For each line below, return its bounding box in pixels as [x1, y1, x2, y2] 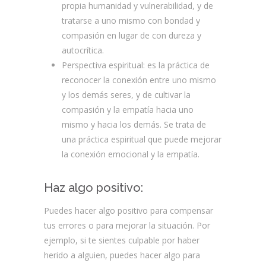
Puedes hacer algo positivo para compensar [44, 205, 213, 216]
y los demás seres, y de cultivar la [62, 89, 191, 100]
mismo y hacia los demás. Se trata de [62, 119, 206, 130]
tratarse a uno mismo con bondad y [62, 15, 200, 26]
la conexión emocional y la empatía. [62, 148, 199, 160]
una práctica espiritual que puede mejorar [62, 134, 221, 145]
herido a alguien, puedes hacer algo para [44, 249, 200, 261]
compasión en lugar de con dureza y [62, 30, 201, 41]
